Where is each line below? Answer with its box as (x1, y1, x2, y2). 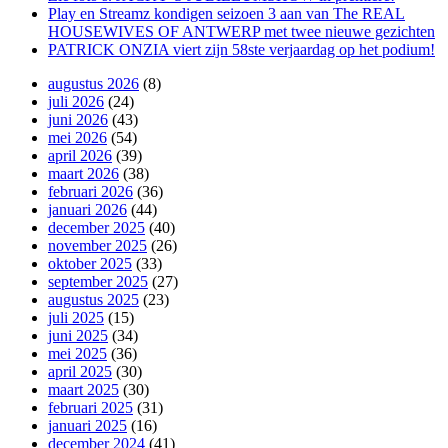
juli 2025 (48, 308, 104, 326)
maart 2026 (48, 164, 119, 182)
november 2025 (48, 236, 147, 254)
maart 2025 (48, 380, 119, 398)
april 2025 (48, 362, 112, 380)
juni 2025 (48, 326, 108, 344)
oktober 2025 (48, 254, 132, 272)
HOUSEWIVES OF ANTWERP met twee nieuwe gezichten (48, 22, 435, 40)
